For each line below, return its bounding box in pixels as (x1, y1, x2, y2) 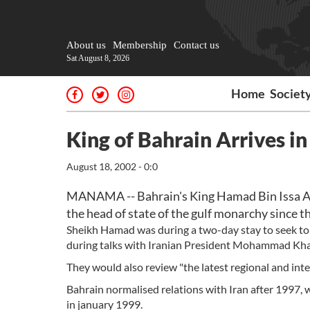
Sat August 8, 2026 (66, 53, 129, 63)
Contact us (174, 39, 219, 51)
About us (66, 39, 106, 51)
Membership (113, 39, 167, 51)
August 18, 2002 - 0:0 (66, 161, 158, 172)
